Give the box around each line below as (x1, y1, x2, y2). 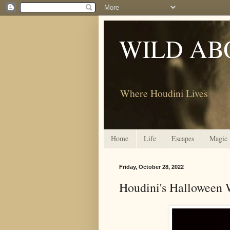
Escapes (171, 133, 194, 144)
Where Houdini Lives (120, 86, 208, 100)
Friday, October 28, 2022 (119, 163, 184, 170)
